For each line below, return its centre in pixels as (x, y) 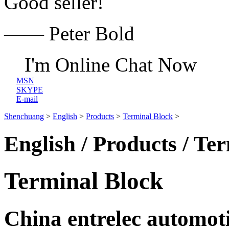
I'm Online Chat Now (111, 65)
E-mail (27, 99)
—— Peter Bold (69, 33)
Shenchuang (24, 116)
